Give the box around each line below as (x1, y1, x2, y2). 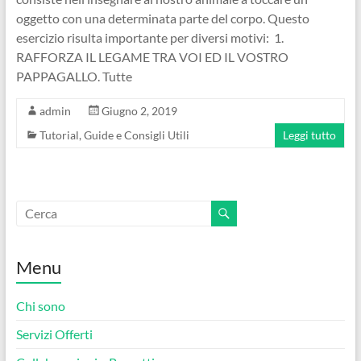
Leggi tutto (283, 127, 337, 142)
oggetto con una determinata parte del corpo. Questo (15, 10, 309, 26)
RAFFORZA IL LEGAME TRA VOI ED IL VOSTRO (15, 48, 288, 64)
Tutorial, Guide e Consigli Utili (39, 127, 189, 142)
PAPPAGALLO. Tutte (15, 68, 132, 84)
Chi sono (15, 297, 65, 313)
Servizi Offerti (15, 326, 93, 342)
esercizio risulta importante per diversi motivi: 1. (15, 29, 284, 45)
